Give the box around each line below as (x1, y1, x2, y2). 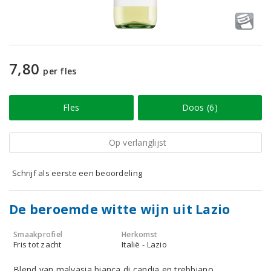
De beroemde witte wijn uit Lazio (9, 201, 230, 218)
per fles (43, 65, 77, 77)
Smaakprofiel (13, 229, 63, 240)
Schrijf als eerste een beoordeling (12, 168, 143, 178)
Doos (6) (181, 102, 218, 113)
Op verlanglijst (108, 137, 167, 148)
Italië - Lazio (122, 239, 167, 250)
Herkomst (122, 229, 158, 240)
